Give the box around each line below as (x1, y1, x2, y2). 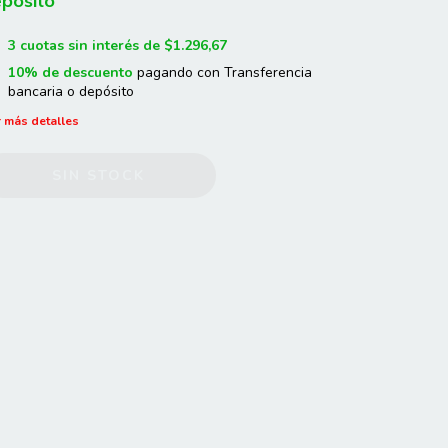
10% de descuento (7, 63, 133, 83)
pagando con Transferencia (132, 63, 312, 83)
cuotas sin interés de (19, 36, 164, 55)
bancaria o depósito (7, 82, 134, 102)
